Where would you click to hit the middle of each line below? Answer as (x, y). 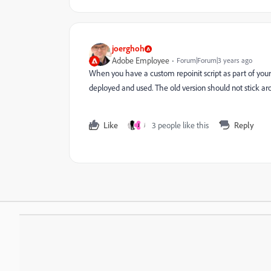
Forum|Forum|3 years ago (214, 60)
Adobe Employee (141, 60)
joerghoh (128, 48)
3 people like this (180, 125)
